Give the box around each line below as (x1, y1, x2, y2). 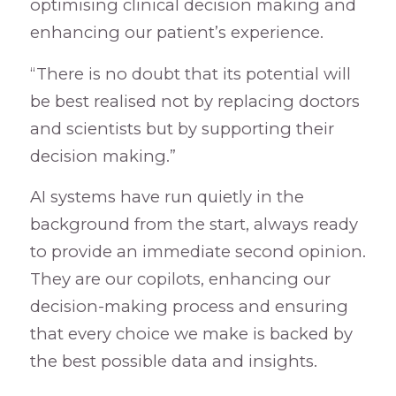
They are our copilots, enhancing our (29, 269, 331, 290)
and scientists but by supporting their (29, 118, 334, 139)
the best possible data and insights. (29, 351, 317, 372)
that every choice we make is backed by (29, 324, 353, 345)
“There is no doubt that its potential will (29, 63, 351, 84)
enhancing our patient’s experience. (29, 22, 324, 43)
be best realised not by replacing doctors (29, 90, 360, 111)
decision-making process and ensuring (29, 296, 348, 317)
